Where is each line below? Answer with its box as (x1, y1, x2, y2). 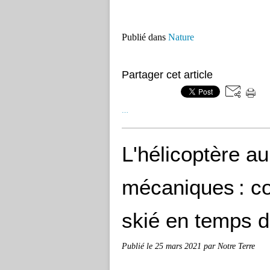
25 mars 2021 (155, 241, 204, 251)
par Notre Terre (204, 241, 255, 251)
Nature (168, 32, 194, 43)
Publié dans (122, 32, 166, 43)
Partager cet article (122, 69, 213, 81)
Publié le (122, 241, 155, 251)
